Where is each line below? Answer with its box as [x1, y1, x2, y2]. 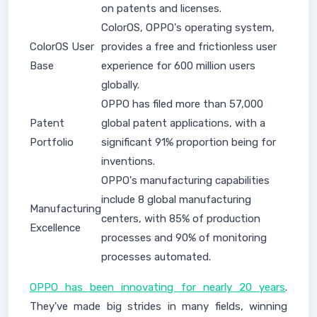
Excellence [30, 221, 81, 234]
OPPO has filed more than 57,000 [101, 98, 263, 110]
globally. [101, 79, 139, 91]
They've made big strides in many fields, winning [30, 300, 287, 313]
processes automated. [101, 250, 211, 263]
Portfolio [30, 136, 74, 149]
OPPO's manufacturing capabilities [101, 174, 270, 187]
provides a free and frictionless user [101, 40, 277, 53]
